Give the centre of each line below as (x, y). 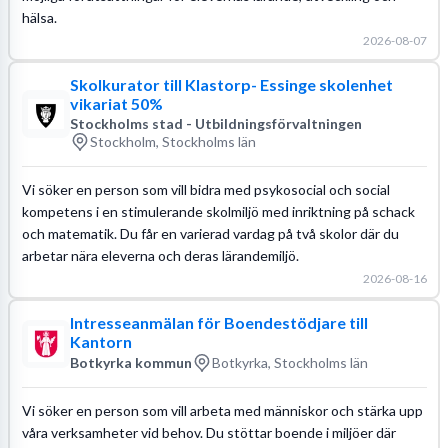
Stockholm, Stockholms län (172, 141)
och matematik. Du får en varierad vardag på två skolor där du (210, 233)
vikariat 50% (116, 103)
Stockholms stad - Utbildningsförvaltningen (215, 123)
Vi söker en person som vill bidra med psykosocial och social (205, 189)
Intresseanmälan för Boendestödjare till (218, 322)
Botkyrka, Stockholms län (289, 362)
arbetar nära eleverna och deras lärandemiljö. (160, 255)
